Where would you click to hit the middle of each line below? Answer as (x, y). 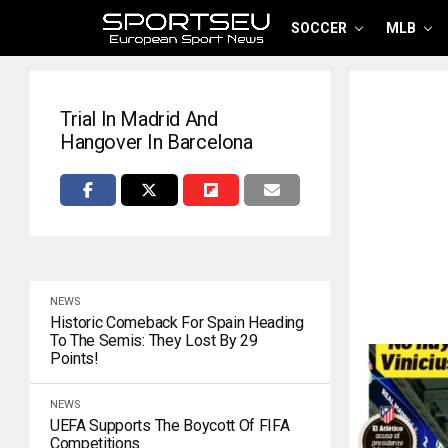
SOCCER (318, 28)
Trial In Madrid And (139, 119)
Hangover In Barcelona (156, 142)
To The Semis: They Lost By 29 (154, 340)
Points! (74, 358)
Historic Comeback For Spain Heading (177, 322)
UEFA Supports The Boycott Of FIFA (170, 425)
